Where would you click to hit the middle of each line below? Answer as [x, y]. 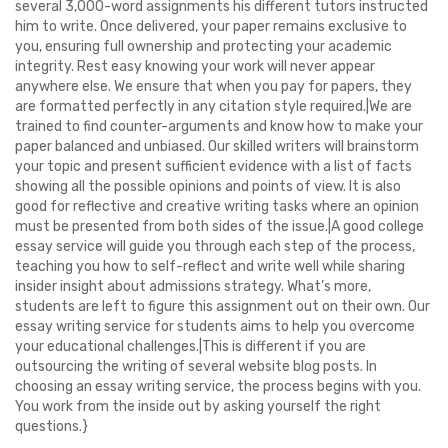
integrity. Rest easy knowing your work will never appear [195, 66]
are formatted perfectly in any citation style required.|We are [213, 106]
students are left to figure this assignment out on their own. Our [222, 306]
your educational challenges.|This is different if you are [190, 346]
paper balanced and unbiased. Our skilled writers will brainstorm [217, 146]
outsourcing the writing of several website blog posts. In [196, 366]
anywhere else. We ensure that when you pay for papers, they [213, 86]
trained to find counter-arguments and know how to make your [219, 126]
